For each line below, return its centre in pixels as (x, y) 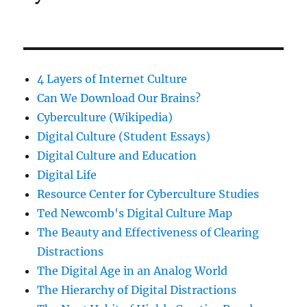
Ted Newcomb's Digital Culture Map (135, 213)
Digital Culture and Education (117, 155)
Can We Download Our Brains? (119, 98)
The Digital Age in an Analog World (133, 270)
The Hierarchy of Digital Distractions (137, 290)
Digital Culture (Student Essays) (124, 136)
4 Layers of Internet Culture (112, 78)
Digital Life (67, 174)
